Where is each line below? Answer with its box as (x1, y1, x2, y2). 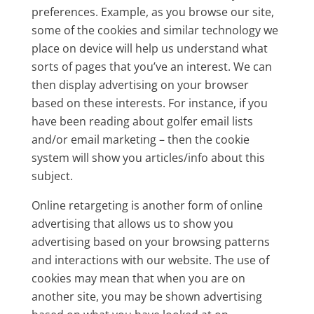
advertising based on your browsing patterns (31, 234, 270, 250)
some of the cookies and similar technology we (31, 22, 278, 38)
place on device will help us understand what (31, 41, 268, 56)
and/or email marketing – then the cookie (31, 132, 250, 147)
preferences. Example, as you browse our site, (31, 4, 274, 20)
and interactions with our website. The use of (31, 252, 269, 268)
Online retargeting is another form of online (31, 198, 263, 213)
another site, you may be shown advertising (31, 289, 262, 304)
